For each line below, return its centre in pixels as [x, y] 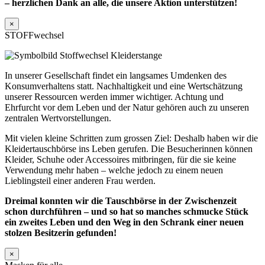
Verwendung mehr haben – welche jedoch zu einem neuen [114, 170]
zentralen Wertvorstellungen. [58, 118]
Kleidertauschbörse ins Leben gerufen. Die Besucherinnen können [129, 148]
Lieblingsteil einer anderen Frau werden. [80, 180]
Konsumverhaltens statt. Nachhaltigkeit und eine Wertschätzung [124, 86]
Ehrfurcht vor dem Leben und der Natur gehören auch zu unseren [127, 107]
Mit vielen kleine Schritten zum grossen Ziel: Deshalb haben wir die [131, 138]
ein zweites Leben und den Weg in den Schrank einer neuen [124, 222]
